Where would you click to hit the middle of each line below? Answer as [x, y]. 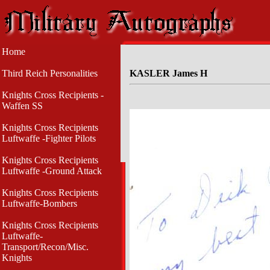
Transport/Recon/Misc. [45, 247]
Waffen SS [22, 106]
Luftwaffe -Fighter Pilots [49, 138]
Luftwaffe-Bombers [39, 203]
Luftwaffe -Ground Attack [52, 171]
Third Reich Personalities [50, 73]
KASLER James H [168, 74]
